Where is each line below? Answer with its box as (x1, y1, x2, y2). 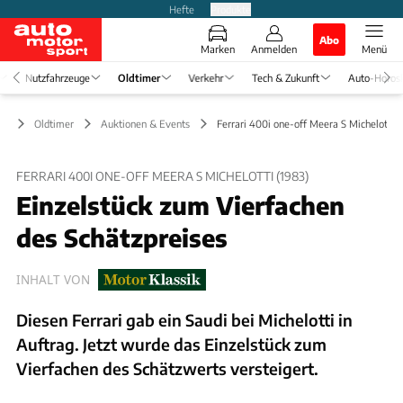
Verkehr (188, 70, 223, 84)
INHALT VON (16, 272, 90, 289)
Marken (201, 42, 235, 55)
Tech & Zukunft (251, 70, 319, 84)
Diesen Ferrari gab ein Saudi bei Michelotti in (16, 309, 353, 331)
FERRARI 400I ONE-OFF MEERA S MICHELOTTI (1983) (16, 168, 309, 184)
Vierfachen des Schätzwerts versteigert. (16, 358, 318, 380)
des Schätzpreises (16, 221, 228, 253)
